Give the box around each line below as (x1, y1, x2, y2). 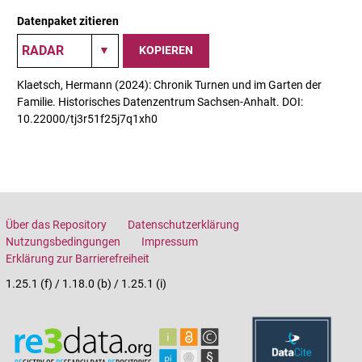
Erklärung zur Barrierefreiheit (6, 251, 149, 265)
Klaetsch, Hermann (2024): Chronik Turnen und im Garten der (17, 78, 322, 91)
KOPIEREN (139, 44, 193, 57)
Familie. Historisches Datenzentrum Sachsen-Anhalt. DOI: (17, 95, 303, 108)
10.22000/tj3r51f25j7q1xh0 (17, 112, 158, 125)
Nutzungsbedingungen (6, 234, 120, 248)
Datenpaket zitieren (17, 14, 119, 27)
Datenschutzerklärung (128, 217, 239, 231)
